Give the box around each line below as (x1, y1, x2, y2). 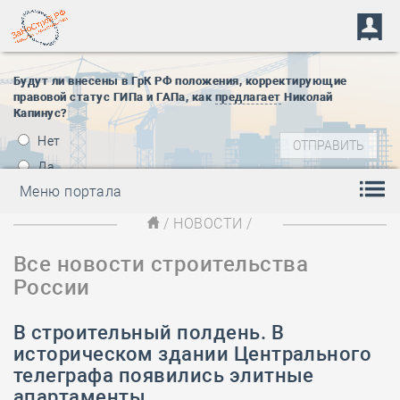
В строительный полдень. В (13, 321, 284, 344)
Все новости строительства (13, 252, 308, 277)
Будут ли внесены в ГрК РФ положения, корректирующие (13, 74, 347, 87)
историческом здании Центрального (13, 343, 372, 365)
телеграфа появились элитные (13, 364, 314, 387)
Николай (280, 90, 333, 104)
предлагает (214, 90, 281, 104)
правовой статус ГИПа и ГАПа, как (13, 90, 215, 104)
